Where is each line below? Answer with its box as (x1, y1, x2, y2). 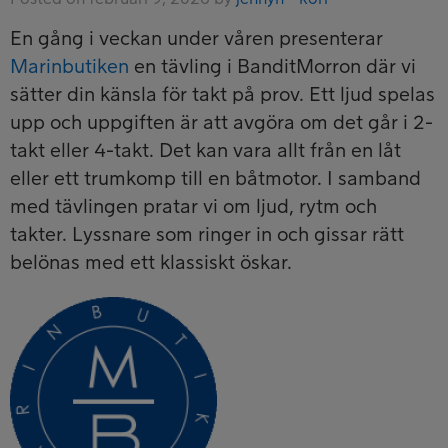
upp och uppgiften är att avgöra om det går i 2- (10, 112, 433, 133)
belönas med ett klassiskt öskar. (10, 252, 292, 273)
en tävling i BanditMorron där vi (129, 56, 416, 77)
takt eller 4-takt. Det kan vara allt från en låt (10, 140, 401, 161)
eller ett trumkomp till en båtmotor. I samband (10, 168, 421, 189)
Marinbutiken (10, 56, 129, 77)
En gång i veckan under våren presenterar (10, 28, 383, 49)
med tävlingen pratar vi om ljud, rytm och (10, 196, 377, 217)
